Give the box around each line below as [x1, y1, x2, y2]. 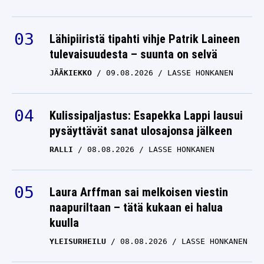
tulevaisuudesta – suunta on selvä [49, 47, 217, 62]
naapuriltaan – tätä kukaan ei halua [49, 200, 223, 215]
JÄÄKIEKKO [49, 68, 92, 78]
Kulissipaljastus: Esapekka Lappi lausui [49, 108, 243, 123]
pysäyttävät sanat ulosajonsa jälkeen [49, 124, 232, 138]
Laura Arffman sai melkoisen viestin [49, 185, 228, 200]
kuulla [49, 216, 79, 230]
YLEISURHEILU [49, 237, 106, 246]
